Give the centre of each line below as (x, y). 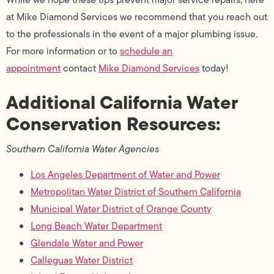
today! (214, 68)
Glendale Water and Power (87, 243)
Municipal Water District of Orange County (121, 209)
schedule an (146, 51)
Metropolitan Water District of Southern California (136, 192)
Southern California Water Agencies (83, 149)
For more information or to (63, 51)
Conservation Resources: (113, 124)
